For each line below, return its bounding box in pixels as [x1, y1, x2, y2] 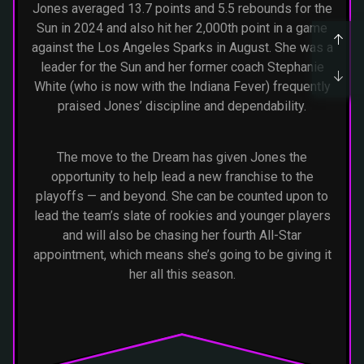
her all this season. [128, 266, 236, 282]
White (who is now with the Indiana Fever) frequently [33, 79, 331, 95]
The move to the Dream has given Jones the [57, 149, 307, 165]
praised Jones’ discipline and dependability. [58, 98, 306, 115]
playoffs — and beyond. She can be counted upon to [36, 188, 328, 204]
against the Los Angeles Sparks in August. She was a [31, 40, 333, 56]
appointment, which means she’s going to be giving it [32, 246, 331, 262]
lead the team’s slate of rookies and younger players [33, 207, 331, 223]
